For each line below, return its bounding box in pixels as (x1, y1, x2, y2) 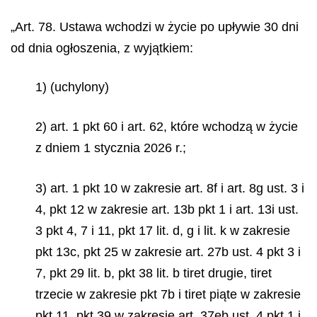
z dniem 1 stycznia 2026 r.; (35, 141, 186, 155)
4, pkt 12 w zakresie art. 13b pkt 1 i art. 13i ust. (35, 202, 299, 217)
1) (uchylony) (35, 79, 109, 94)
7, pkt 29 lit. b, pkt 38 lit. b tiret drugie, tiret (35, 265, 272, 280)
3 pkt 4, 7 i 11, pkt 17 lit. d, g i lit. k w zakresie (35, 223, 290, 238)
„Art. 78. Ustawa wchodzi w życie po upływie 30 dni (11, 20, 299, 34)
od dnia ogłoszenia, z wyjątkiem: (11, 41, 193, 55)
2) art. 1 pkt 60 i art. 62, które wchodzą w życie (35, 120, 298, 134)
